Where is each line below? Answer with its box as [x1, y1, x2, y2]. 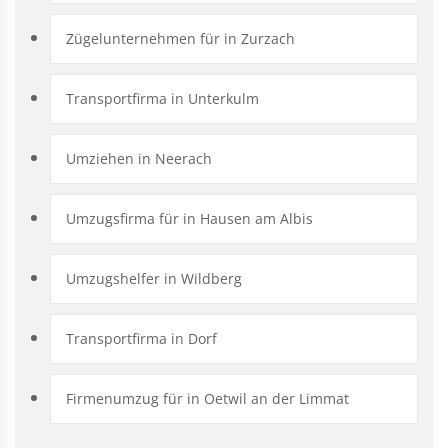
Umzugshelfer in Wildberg [66, 268, 242, 288]
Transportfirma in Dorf [66, 328, 217, 348]
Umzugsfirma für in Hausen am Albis [66, 208, 313, 228]
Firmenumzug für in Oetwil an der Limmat [66, 388, 349, 408]
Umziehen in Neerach [66, 148, 212, 168]
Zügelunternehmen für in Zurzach [66, 28, 295, 48]
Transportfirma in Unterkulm [66, 88, 259, 108]
